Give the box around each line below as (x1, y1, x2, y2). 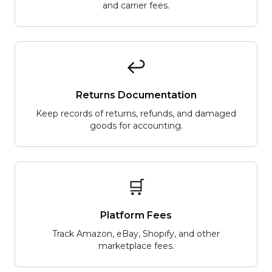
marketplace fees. (98, 240, 174, 251)
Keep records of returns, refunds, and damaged (36, 108, 236, 119)
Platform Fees (100, 209, 172, 221)
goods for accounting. (89, 120, 183, 131)
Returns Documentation (75, 89, 197, 101)
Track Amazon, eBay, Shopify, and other (52, 228, 220, 239)
